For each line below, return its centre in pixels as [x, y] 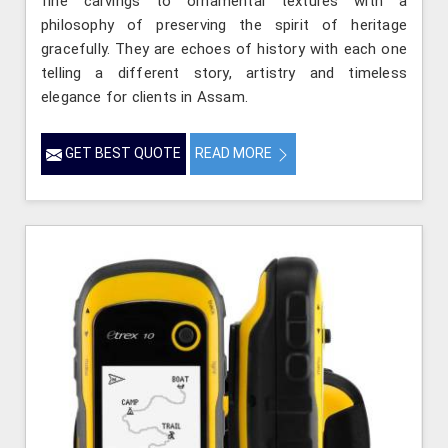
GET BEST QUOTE [121, 153]
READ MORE [235, 153]
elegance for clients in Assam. [144, 97]
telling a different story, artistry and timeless [224, 73]
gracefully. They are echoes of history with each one [224, 49]
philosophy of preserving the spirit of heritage [224, 25]
